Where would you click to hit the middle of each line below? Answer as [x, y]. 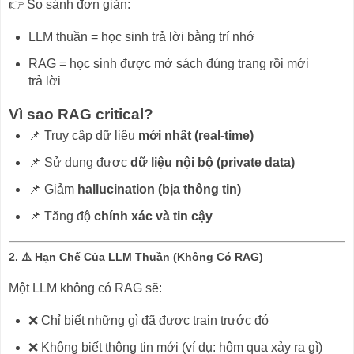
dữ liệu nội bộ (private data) [212, 163]
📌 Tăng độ [61, 216]
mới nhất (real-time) [196, 136]
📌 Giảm [53, 189]
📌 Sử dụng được [79, 163]
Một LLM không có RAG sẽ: [85, 288]
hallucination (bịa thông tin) [159, 189]
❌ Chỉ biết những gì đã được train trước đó [148, 321]
